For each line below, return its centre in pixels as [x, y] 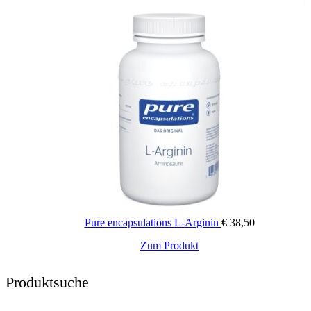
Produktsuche [47, 282]
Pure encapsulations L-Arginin [153, 222]
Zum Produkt [169, 245]
